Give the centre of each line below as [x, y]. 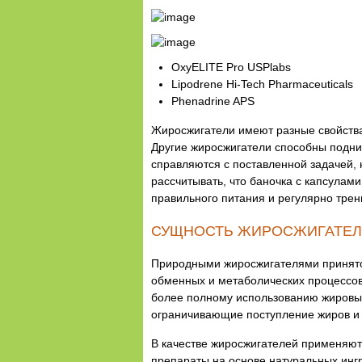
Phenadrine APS [213, 101]
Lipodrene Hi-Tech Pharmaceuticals [262, 84]
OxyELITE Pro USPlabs [231, 67]
